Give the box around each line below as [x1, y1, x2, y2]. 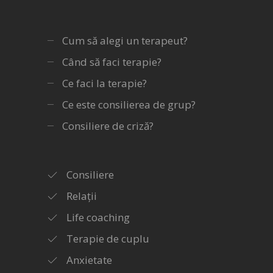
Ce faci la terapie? [62, 76, 147, 90]
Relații [66, 188, 97, 203]
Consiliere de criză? [62, 118, 154, 133]
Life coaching [66, 210, 130, 224]
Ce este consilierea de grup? [62, 97, 196, 112]
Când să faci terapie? [62, 54, 161, 69]
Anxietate [66, 252, 112, 267]
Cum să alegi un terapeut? [62, 33, 188, 48]
